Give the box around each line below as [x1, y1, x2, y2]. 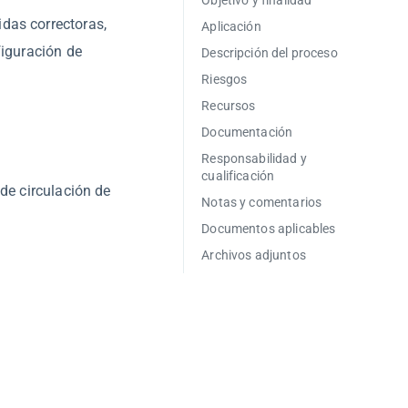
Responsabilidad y [201, 151, 307, 166]
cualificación [201, 168, 275, 183]
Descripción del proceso [201, 46, 338, 60]
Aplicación [201, 19, 261, 34]
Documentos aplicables [201, 221, 336, 236]
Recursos [201, 98, 256, 113]
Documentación [201, 125, 293, 139]
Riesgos [201, 72, 248, 87]
